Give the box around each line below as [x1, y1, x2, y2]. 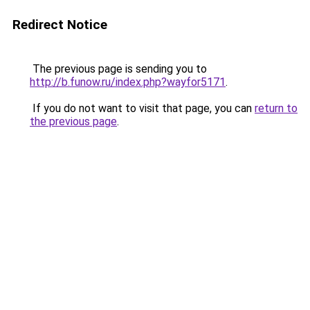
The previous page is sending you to [30, 62, 207, 75]
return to [255, 102, 298, 115]
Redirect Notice [12, 17, 107, 33]
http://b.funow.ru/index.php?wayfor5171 [30, 75, 226, 89]
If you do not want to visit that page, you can [30, 102, 255, 115]
